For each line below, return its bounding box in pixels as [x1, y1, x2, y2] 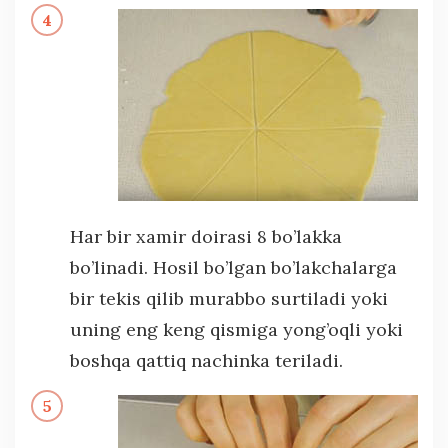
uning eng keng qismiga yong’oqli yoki [70, 317, 403, 341]
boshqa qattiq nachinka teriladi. [70, 348, 343, 372]
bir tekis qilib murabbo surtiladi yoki [70, 286, 388, 310]
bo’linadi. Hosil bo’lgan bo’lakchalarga [70, 255, 397, 279]
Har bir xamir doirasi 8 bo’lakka [70, 224, 342, 248]
